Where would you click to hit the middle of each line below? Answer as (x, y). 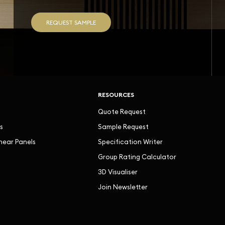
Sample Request (123, 127)
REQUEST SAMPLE (71, 22)
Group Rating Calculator (137, 157)
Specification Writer (130, 142)
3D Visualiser (118, 172)
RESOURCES (116, 95)
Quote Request (122, 111)
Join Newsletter (123, 187)
